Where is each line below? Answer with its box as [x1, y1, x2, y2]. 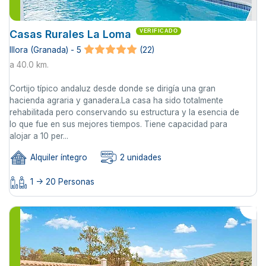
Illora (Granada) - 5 [9, 45, 81, 55]
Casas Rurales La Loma [9, 27, 131, 40]
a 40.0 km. [9, 60, 49, 70]
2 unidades [118, 153, 161, 163]
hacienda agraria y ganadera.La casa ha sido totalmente [9, 96, 223, 106]
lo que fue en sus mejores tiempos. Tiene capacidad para [9, 119, 227, 129]
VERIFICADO [140, 27, 178, 34]
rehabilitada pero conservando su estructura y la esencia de [9, 107, 239, 118]
